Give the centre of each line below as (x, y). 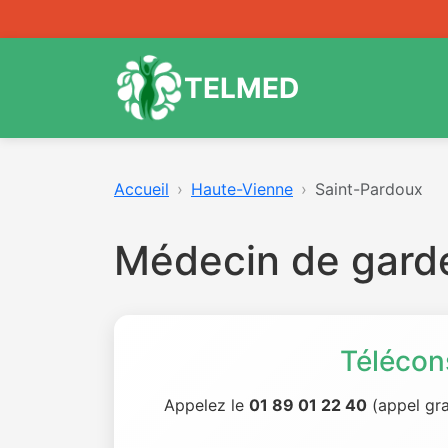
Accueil (141, 189)
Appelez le (206, 405)
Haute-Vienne (242, 189)
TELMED (241, 87)
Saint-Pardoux (369, 189)
